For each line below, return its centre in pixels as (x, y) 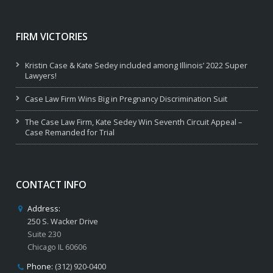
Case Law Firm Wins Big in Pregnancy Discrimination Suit (126, 99)
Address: (44, 209)
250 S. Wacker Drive (62, 222)
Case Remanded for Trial (69, 132)
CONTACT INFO (51, 185)
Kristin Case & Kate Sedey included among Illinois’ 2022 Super (136, 65)
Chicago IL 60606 (57, 247)
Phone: (40, 266)
